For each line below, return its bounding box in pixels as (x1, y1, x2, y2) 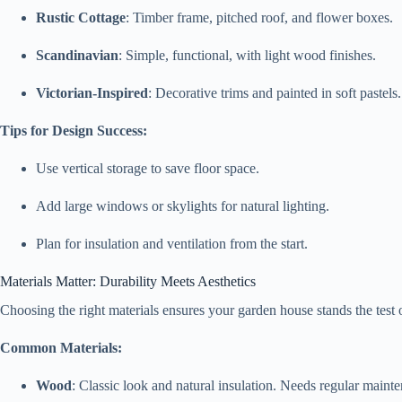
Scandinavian (36, 47, 118, 63)
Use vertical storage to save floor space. (36, 160, 259, 176)
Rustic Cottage (36, 9, 126, 25)
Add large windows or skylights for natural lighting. (36, 197, 329, 214)
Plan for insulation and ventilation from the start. (36, 235, 308, 251)
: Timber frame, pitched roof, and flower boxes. (126, 9, 393, 25)
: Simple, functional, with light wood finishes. (118, 47, 376, 63)
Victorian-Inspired (36, 84, 148, 100)
